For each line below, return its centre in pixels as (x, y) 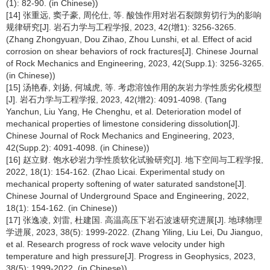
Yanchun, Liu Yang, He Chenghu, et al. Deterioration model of (124, 111)
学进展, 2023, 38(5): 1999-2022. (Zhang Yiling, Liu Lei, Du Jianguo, (134, 232)
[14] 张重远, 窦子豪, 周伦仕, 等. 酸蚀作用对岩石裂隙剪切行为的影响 (134, 15)
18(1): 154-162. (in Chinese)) (62, 208)
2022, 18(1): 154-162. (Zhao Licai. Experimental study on (115, 172)
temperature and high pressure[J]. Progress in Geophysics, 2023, (131, 256)
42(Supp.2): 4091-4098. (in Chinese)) (78, 148)
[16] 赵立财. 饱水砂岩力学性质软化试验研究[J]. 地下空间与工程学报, (135, 160)
